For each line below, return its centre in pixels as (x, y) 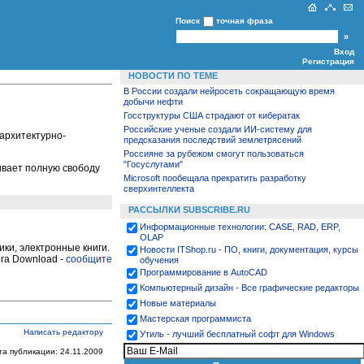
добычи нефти (153, 102)
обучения (159, 260)
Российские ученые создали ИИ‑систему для (218, 129)
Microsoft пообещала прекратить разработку (215, 178)
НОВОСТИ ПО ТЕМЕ (173, 76)
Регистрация (328, 61)
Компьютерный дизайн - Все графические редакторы (249, 288)
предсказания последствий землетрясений (212, 140)
